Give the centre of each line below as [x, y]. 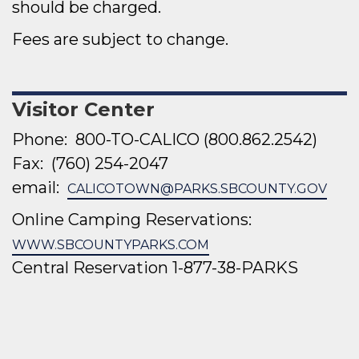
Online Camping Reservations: [134, 220]
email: [40, 188]
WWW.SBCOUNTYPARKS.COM [111, 245]
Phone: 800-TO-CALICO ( [110, 139]
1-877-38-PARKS [235, 268]
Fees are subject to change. [120, 39]
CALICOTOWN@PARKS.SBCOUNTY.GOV [197, 189]
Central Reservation [92, 268]
